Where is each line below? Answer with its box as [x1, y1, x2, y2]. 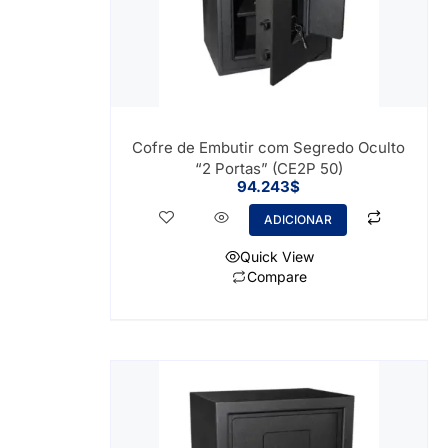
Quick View [239, 247, 314, 265]
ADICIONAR [264, 211, 333, 227]
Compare [246, 268, 307, 286]
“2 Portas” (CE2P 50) [194, 158, 343, 178]
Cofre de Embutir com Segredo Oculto [132, 137, 406, 157]
